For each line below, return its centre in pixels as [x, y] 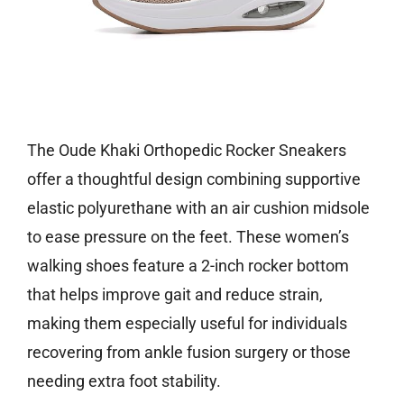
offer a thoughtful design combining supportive [194, 179]
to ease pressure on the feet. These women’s [188, 236]
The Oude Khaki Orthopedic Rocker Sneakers [187, 150]
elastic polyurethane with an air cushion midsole [198, 207]
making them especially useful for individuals [187, 323]
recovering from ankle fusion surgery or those [189, 352]
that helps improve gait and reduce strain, [175, 294]
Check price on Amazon [202, 112]
